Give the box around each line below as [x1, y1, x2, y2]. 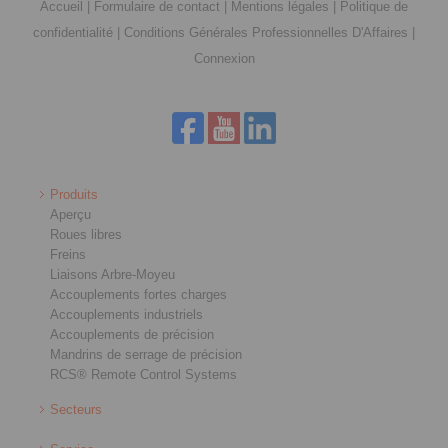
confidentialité [33, 25, 113, 41]
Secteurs [50, 402, 102, 418]
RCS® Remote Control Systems [50, 367, 237, 383]
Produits [50, 187, 98, 203]
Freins [50, 247, 86, 263]
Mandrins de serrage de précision [50, 347, 242, 363]
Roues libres [50, 227, 122, 243]
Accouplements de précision [50, 327, 214, 343]
